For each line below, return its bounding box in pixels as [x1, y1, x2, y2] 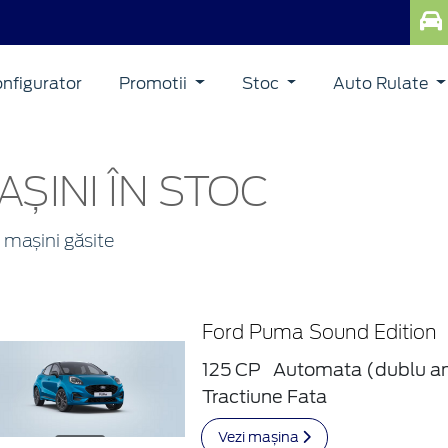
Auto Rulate [333, 73, 432, 93]
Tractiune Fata [202, 386, 328, 408]
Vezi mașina [218, 429, 303, 446]
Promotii [119, 73, 192, 93]
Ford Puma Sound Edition [202, 324, 438, 344]
